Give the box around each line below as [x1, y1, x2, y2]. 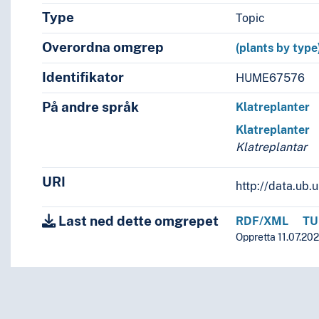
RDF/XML [236, 214, 289, 229]
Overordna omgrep [41, 39, 164, 56]
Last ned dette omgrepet [55, 213, 219, 229]
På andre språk [41, 99, 139, 115]
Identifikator [41, 69, 124, 85]
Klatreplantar [236, 140, 308, 155]
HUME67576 [236, 70, 305, 85]
